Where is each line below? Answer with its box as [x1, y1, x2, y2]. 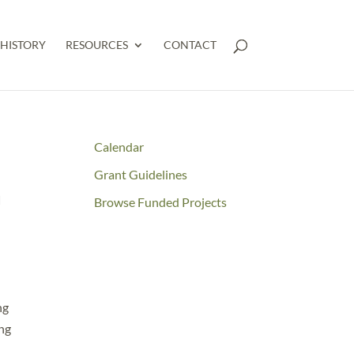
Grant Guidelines [94, 167, 188, 182]
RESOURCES [65, 38, 128, 51]
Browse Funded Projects [94, 194, 228, 209]
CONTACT [163, 38, 217, 51]
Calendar [94, 139, 145, 154]
